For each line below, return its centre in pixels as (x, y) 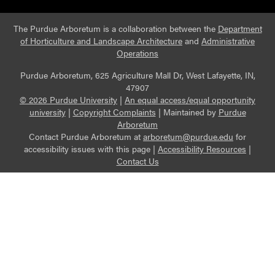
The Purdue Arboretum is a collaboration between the (115, 29)
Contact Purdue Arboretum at (86, 137)
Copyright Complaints (114, 112)
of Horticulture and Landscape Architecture (101, 41)
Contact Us (137, 161)
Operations (137, 53)
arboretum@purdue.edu (188, 137)
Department (240, 29)
